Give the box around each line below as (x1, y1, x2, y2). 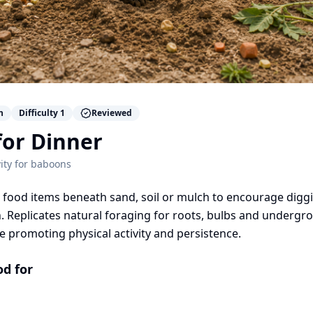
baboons (31, 156, 71, 170)
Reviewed (92, 106, 132, 119)
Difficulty (19, 106, 60, 119)
